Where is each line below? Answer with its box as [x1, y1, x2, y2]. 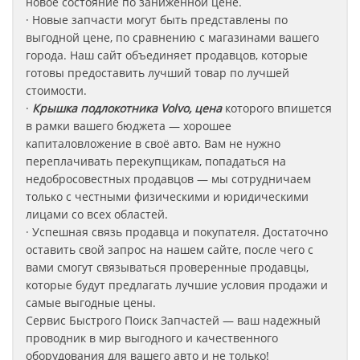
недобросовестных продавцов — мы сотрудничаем [26, 171, 311, 186]
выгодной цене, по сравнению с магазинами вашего [26, 30, 319, 45]
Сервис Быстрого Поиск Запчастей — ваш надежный [26, 313, 321, 328]
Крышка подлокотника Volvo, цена [32, 100, 222, 116]
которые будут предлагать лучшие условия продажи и [26, 277, 328, 292]
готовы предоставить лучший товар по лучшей [26, 65, 289, 80]
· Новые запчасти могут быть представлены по [26, 12, 288, 27]
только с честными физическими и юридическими [26, 189, 309, 204]
